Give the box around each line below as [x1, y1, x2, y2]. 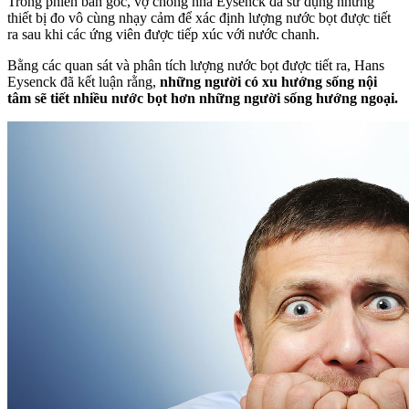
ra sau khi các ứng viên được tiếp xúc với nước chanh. [7, 26, 320, 43]
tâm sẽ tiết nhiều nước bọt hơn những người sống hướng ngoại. [7, 90, 398, 107]
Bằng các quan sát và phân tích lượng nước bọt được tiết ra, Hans [7, 58, 384, 74]
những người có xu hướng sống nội [160, 74, 377, 90]
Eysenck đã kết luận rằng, [7, 74, 160, 90]
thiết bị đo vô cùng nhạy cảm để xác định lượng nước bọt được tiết [7, 10, 391, 26]
